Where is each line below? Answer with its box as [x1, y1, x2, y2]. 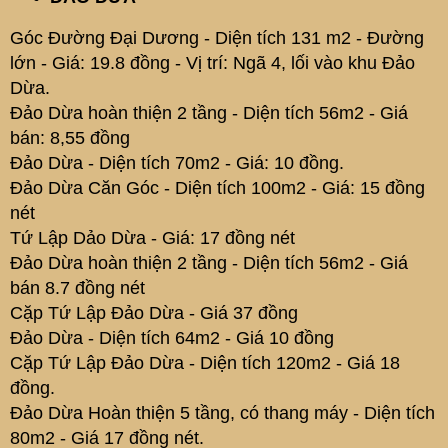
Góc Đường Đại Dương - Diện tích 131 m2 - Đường [10, 28, 424, 48]
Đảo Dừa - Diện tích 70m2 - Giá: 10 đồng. [10, 153, 344, 173]
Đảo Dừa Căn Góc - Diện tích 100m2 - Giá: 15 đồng [10, 178, 425, 198]
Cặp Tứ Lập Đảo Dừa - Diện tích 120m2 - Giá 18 [10, 353, 400, 373]
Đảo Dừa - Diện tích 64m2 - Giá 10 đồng [10, 328, 334, 348]
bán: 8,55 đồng [10, 128, 130, 148]
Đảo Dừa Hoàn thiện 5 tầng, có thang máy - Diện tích [10, 403, 435, 423]
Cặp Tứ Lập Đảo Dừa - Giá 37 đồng [10, 303, 298, 323]
